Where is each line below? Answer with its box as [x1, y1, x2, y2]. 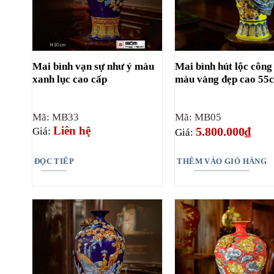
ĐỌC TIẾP [34, 156, 75, 166]
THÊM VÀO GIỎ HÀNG [177, 156, 267, 166]
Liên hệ [53, 124, 91, 138]
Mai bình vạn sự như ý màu [32, 61, 154, 73]
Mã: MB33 [32, 111, 79, 124]
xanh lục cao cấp [32, 73, 107, 86]
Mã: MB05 [175, 111, 222, 124]
